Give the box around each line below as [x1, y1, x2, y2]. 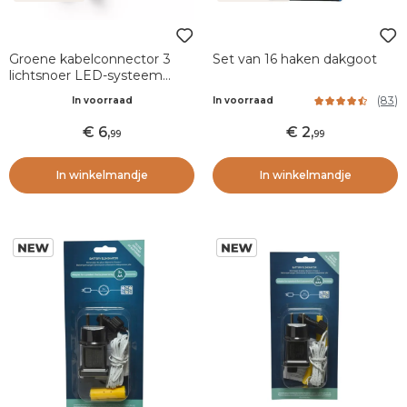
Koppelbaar [9, 84, 81, 100]
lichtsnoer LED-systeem [9, 67, 163, 84]
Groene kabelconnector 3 [9, 51, 171, 67]
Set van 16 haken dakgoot [213, 51, 377, 67]
